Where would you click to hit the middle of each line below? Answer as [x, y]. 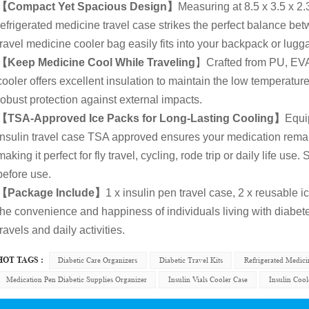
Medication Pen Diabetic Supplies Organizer [76, 280]
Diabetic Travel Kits [191, 260]
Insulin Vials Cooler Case [208, 280]
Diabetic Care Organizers [98, 260]
